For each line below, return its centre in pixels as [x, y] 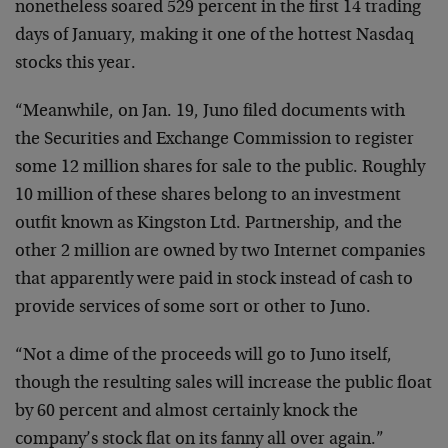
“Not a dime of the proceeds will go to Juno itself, [203, 356]
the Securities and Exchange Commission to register [214, 140]
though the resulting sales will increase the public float [223, 384]
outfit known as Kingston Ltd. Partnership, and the [208, 224]
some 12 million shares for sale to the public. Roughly [220, 168]
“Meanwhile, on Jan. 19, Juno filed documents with [210, 112]
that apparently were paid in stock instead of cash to [214, 280]
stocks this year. [75, 64]
